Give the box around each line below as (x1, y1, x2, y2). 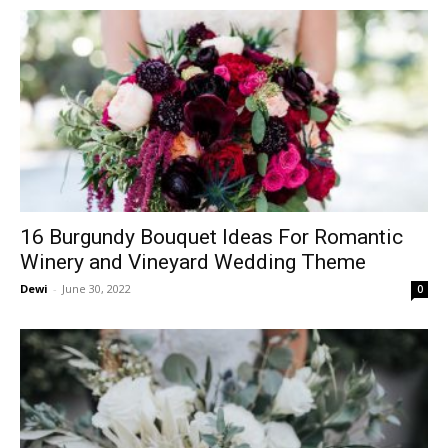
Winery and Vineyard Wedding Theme (20, 249, 366, 274)
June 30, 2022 (62, 280, 131, 296)
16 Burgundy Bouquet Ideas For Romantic (20, 224, 403, 249)
